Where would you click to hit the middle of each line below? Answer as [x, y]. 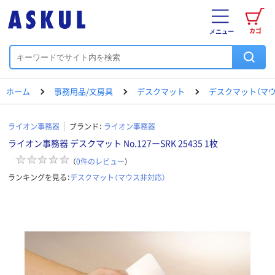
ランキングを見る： [39, 177]
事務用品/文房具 [83, 91]
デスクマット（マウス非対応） [118, 177]
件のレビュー [103, 161]
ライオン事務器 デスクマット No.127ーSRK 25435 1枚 [113, 143]
